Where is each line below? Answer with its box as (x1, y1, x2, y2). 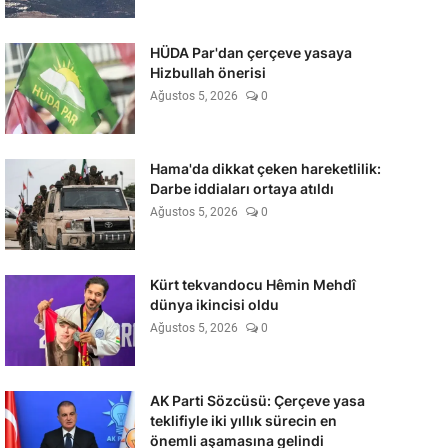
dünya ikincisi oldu (149, 296, 279, 313)
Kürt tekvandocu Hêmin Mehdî (149, 276, 356, 293)
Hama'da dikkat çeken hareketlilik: (149, 160, 381, 177)
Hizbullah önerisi (149, 64, 266, 81)
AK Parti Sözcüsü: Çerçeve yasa (149, 392, 365, 409)
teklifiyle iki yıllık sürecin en (149, 412, 337, 429)
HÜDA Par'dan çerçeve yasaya (149, 44, 352, 61)
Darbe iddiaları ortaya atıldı (149, 180, 334, 197)
